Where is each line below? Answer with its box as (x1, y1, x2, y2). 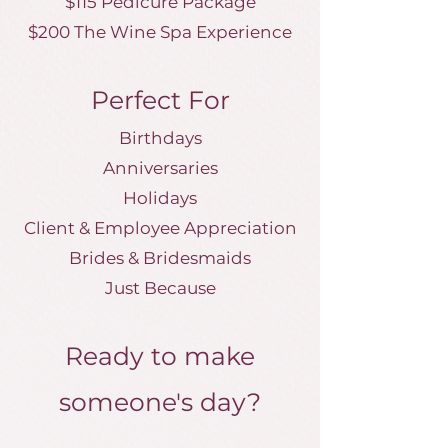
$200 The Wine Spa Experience (28, 22, 292, 42)
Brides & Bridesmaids (69, 248, 251, 268)
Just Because (104, 278, 216, 298)
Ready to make (65, 341, 255, 371)
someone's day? (59, 387, 261, 417)
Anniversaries (102, 158, 218, 178)
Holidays (123, 188, 197, 208)
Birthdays (118, 128, 202, 148)
